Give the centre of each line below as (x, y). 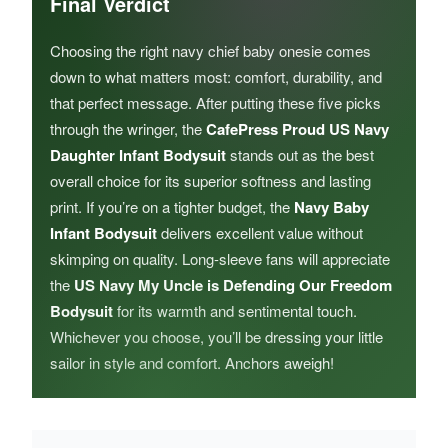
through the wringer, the (128, 128)
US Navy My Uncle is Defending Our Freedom (233, 284)
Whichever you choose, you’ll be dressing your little (216, 336)
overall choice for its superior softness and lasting (210, 180)
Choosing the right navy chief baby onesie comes (210, 50)
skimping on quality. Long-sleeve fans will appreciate (220, 258)
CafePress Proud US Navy (297, 128)
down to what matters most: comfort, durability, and (216, 76)
